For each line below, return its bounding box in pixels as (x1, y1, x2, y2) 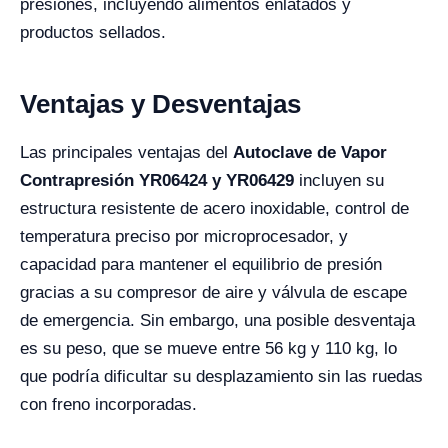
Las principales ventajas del (20, 143, 233, 162)
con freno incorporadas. (20, 395, 197, 414)
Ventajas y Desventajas (20, 89, 301, 119)
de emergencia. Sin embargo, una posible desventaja (20, 311, 415, 330)
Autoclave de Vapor (233, 143, 387, 162)
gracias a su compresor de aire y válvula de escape (20, 283, 407, 302)
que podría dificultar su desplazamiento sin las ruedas (20, 367, 423, 386)
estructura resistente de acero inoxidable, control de (20, 199, 409, 218)
